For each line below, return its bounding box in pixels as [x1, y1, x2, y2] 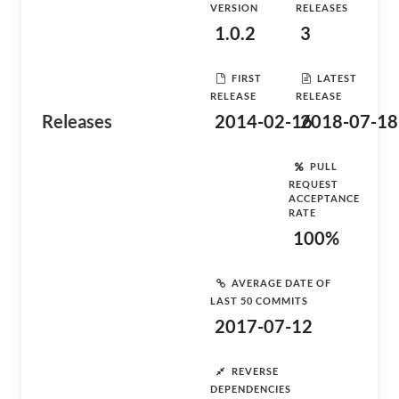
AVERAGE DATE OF [232, 276, 331, 289]
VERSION [210, 2, 258, 13]
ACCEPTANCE [289, 192, 360, 204]
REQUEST [289, 178, 338, 190]
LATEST [317, 71, 357, 84]
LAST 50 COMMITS [210, 295, 308, 306]
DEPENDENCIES [210, 383, 291, 395]
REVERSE [232, 364, 279, 377]
